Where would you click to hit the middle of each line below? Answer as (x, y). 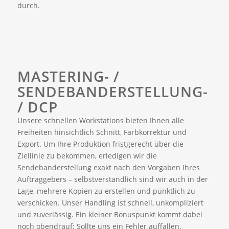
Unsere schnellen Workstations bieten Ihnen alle (100, 121)
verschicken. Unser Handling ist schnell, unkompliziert (110, 203)
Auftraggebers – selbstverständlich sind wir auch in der (112, 179)
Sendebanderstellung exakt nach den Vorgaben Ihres (108, 168)
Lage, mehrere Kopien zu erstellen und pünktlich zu (106, 191)
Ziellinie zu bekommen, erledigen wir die (87, 156)
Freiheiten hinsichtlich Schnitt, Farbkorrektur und (102, 132)
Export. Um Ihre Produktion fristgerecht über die (100, 144)
